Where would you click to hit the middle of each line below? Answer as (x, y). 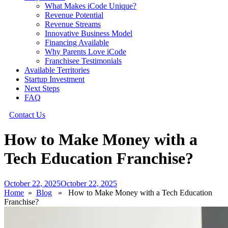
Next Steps (42, 88)
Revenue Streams (73, 24)
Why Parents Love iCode (85, 52)
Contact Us (27, 115)
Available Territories (57, 70)
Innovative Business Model (89, 33)
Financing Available (77, 42)
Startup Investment (54, 79)
